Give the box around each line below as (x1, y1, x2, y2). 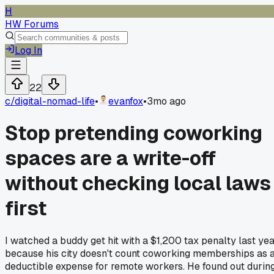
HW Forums (5, 18, 59, 31)
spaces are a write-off (5, 146, 217, 171)
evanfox (108, 95, 143, 108)
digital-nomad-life (15, 95, 95, 108)
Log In (15, 44, 42, 57)
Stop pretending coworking (5, 120, 262, 146)
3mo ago (147, 95, 186, 108)
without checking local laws (5, 171, 271, 196)
